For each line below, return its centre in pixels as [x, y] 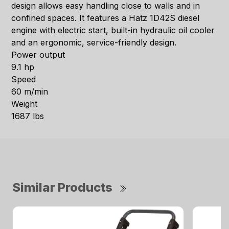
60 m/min [30, 92]
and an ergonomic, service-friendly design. [94, 43]
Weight [25, 104]
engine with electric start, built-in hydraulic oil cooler [113, 30]
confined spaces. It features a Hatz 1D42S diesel [106, 18]
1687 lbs [28, 116]
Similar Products [62, 188]
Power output [38, 55]
